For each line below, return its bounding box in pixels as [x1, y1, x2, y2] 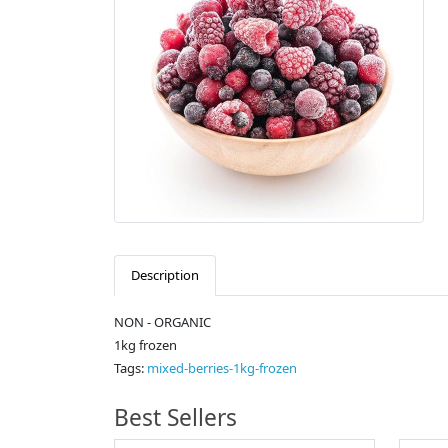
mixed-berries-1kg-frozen [147, 359, 297, 378]
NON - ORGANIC [114, 313, 211, 332]
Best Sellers [114, 402, 237, 434]
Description [131, 266, 199, 285]
